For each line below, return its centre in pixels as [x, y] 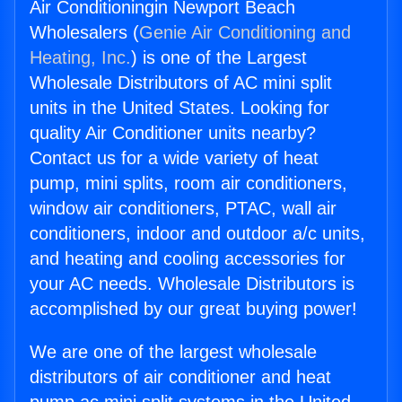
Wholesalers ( [84, 33]
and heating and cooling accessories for [188, 259]
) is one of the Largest [219, 58]
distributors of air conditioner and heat [180, 377]
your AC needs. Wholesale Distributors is [192, 284]
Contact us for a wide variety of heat [174, 158]
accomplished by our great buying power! [193, 309]
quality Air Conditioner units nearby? [173, 133]
